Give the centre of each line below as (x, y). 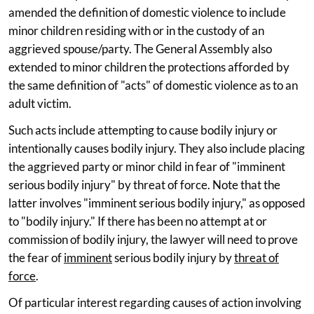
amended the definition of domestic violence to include (147, 12)
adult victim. (40, 103)
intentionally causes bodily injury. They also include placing (157, 148)
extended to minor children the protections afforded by (149, 67)
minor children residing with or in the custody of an (136, 30)
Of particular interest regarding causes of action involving (155, 302)
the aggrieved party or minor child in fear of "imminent (147, 166)
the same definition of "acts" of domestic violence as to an (153, 85)
